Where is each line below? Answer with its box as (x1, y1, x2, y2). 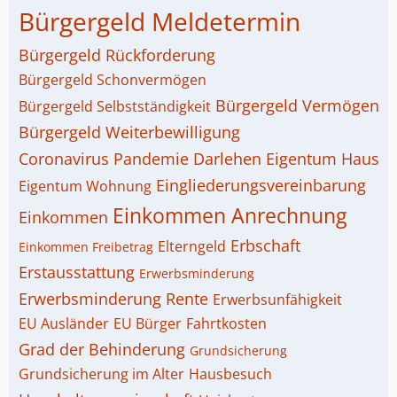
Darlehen (193, 148, 261, 169)
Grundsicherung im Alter (19, 364, 184, 384)
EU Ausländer (19, 314, 109, 333)
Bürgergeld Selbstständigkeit (19, 97, 211, 116)
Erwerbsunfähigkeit (213, 290, 342, 309)
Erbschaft (230, 235, 300, 256)
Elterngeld (158, 237, 226, 256)
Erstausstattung (19, 261, 135, 283)
